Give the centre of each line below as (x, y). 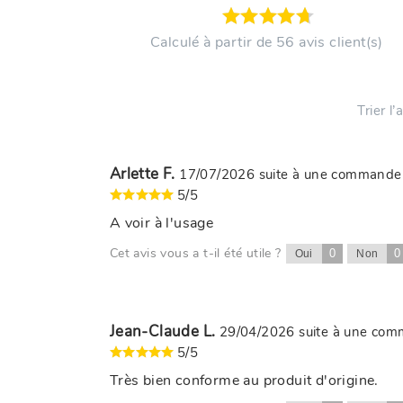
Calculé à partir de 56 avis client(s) (267, 43)
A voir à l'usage (161, 224)
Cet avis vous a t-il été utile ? (195, 254)
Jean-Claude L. (164, 332)
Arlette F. (144, 175)
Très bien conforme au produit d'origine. (244, 381)
